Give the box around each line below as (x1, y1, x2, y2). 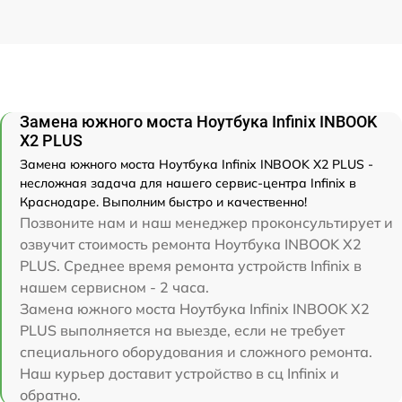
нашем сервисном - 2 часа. (20, 277, 209, 296)
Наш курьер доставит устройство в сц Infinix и (20, 363, 339, 382)
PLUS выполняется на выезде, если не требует (20, 320, 345, 339)
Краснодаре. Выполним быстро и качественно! (20, 193, 307, 210)
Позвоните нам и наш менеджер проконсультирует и (20, 213, 393, 232)
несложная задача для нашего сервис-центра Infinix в (20, 174, 356, 191)
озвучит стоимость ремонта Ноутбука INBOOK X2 (20, 234, 362, 253)
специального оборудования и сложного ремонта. (20, 342, 372, 361)
